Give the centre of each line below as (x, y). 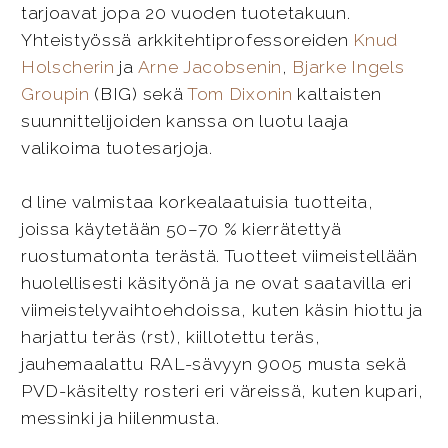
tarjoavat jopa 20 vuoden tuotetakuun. (185, 12)
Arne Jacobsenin (209, 66)
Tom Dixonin (240, 93)
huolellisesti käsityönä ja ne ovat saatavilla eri (216, 283)
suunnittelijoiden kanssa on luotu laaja (184, 120)
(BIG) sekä (138, 93)
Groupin (55, 93)
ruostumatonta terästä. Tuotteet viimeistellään (219, 256)
